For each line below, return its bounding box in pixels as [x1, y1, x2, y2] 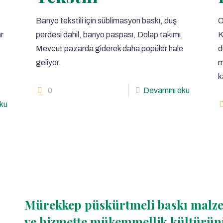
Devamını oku [143, 86, 190, 95]
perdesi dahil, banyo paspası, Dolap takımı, [36, 30, 184, 39]
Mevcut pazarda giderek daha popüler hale [36, 44, 184, 53]
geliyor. [36, 58, 61, 67]
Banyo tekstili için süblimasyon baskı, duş [36, 16, 177, 25]
